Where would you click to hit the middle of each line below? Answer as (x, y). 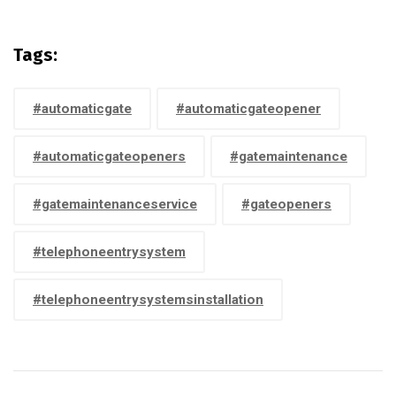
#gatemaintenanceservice (115, 204)
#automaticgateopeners (109, 156)
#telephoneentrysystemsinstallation (148, 300)
